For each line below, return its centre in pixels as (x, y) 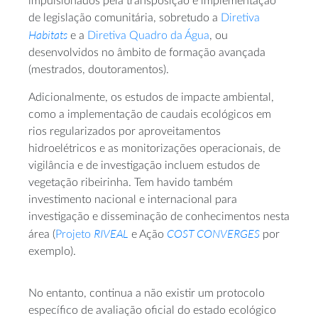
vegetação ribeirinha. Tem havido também (131, 183)
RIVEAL (111, 234)
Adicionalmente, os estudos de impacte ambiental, (151, 98)
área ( (42, 235)
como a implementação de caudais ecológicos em (150, 115)
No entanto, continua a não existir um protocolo (147, 294)
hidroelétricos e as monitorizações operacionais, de (154, 149)
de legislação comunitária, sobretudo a (125, 18)
